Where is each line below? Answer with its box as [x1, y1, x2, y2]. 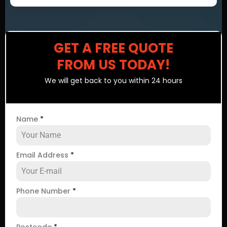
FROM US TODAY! [57, 56, 170, 74]
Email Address [16, 150, 70, 160]
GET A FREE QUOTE [53, 39, 173, 57]
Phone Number [16, 186, 72, 196]
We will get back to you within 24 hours [45, 75, 182, 86]
